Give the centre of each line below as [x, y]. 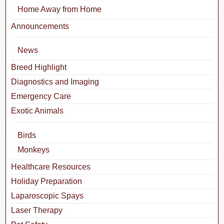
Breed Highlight [39, 67]
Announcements [40, 26]
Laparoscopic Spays [47, 195]
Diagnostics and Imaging [55, 82]
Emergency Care [41, 96]
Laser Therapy [37, 210]
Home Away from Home [59, 9]
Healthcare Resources [51, 166]
